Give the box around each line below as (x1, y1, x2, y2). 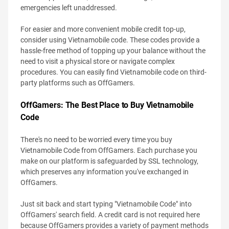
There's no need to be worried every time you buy (20, 135, 172, 144)
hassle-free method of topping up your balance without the (20, 47, 205, 55)
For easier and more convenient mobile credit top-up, (20, 25, 186, 33)
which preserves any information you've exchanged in (20, 168, 189, 176)
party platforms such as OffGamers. (20, 79, 135, 87)
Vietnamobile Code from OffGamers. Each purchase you (20, 146, 197, 154)
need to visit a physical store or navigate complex (20, 57, 175, 65)
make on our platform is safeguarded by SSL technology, (20, 157, 198, 165)
